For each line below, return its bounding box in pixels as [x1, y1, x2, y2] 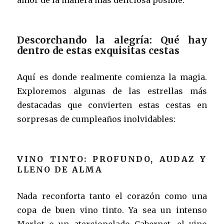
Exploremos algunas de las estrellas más [17, 85, 207, 96]
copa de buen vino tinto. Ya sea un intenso [17, 204, 207, 215]
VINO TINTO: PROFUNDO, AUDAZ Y [17, 153, 207, 164]
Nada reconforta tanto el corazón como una [17, 190, 207, 201]
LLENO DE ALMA [17, 164, 103, 174]
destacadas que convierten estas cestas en [17, 99, 207, 110]
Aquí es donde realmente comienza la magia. [17, 71, 207, 82]
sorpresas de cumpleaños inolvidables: [17, 113, 176, 124]
